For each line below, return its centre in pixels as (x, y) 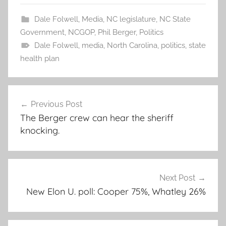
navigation (41, 112)
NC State (175, 19)
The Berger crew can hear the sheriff (97, 118)
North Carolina (132, 46)
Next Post (177, 178)
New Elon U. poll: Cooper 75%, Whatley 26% (116, 191)
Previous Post (56, 104)
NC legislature (131, 19)
